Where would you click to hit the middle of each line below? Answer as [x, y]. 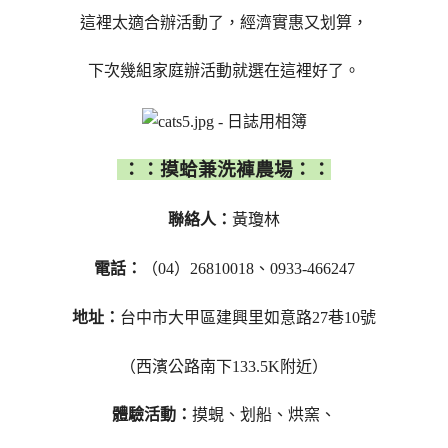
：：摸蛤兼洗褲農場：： [224, 169]
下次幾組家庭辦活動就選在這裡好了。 [224, 71]
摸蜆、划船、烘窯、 [264, 415]
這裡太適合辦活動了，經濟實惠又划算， [224, 22]
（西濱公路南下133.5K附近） [224, 366]
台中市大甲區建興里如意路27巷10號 [248, 317]
